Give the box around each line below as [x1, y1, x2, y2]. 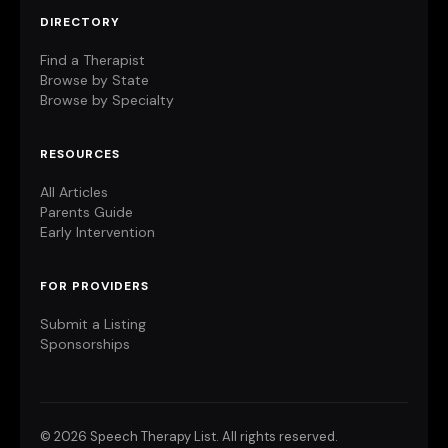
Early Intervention [40, 223, 155, 241]
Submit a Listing [40, 315, 146, 333]
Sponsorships [40, 335, 130, 353]
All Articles [40, 183, 108, 201]
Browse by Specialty [40, 91, 174, 109]
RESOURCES [40, 146, 120, 162]
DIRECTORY [40, 14, 120, 30]
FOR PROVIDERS [40, 278, 149, 294]
